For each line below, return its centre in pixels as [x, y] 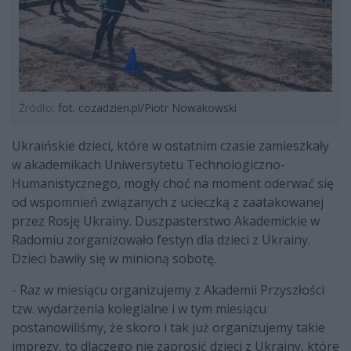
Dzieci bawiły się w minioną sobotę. [114, 259]
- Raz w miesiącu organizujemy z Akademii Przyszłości [168, 290]
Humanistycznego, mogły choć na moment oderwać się [173, 184]
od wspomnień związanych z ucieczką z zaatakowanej [168, 203]
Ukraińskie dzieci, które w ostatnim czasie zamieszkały [170, 146]
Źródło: [37, 108]
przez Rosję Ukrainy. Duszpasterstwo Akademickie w [166, 221]
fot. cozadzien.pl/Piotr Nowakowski [146, 108]
